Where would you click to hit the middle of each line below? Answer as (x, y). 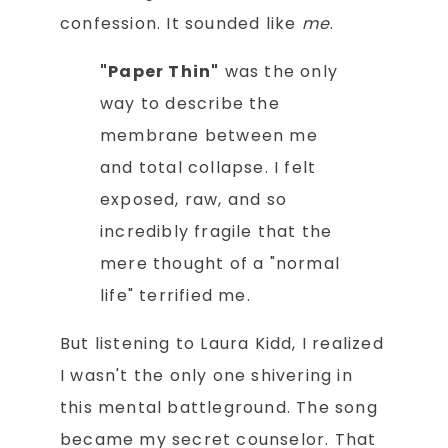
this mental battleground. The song (219, 408)
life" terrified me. (175, 296)
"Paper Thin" (160, 72)
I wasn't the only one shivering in (206, 376)
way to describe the (190, 104)
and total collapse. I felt (208, 168)
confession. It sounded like (181, 24)
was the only (279, 72)
